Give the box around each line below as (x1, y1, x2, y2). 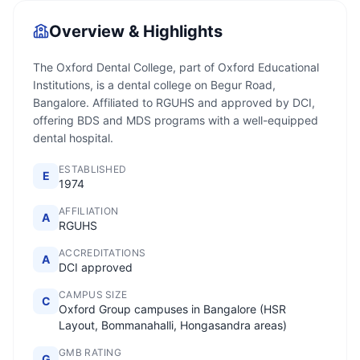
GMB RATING (59, 346, 121, 358)
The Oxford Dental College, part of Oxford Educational (33, 60, 319, 74)
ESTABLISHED (59, 163, 127, 175)
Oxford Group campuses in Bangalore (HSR (59, 302, 286, 316)
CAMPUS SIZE (59, 288, 128, 301)
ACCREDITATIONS (59, 247, 146, 259)
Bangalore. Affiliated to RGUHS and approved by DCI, (33, 96, 315, 109)
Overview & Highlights (49, 22, 223, 41)
